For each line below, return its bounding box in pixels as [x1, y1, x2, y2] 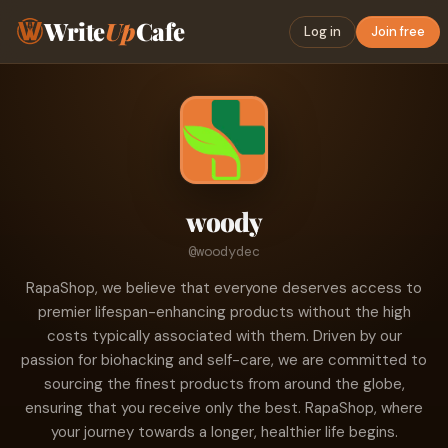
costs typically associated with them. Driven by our [46, 326, 402, 346]
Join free [371, 23, 425, 40]
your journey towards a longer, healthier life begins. [50, 422, 398, 442]
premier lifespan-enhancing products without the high [37, 302, 411, 322]
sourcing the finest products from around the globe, [43, 374, 405, 394]
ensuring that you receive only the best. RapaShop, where [25, 398, 423, 418]
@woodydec [188, 242, 260, 260]
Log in [304, 23, 341, 40]
